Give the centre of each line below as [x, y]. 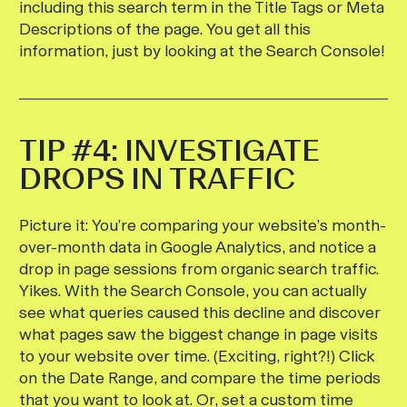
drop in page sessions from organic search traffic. [199, 269]
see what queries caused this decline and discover [200, 313]
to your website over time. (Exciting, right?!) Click [197, 356]
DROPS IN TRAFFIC [157, 179]
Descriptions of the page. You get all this [165, 29]
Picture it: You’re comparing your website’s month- [203, 225]
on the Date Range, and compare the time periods [200, 378]
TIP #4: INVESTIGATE [169, 150]
